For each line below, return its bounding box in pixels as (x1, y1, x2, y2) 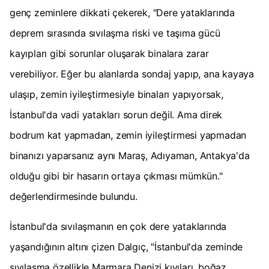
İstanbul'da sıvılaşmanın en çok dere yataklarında (10, 220, 227, 233)
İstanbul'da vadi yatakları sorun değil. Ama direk (10, 109, 223, 121)
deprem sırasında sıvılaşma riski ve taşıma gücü (10, 27, 220, 40)
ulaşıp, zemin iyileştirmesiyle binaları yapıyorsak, (10, 88, 223, 101)
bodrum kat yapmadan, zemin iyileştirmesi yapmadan (10, 129, 247, 142)
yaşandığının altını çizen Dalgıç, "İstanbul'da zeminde (10, 241, 243, 253)
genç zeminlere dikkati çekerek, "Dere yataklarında (10, 7, 235, 19)
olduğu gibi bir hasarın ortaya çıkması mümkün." (10, 170, 223, 183)
